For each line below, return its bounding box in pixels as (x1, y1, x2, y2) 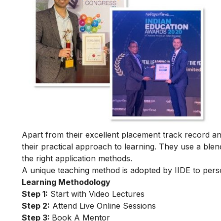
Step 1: (22, 188, 48, 199)
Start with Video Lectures (48, 188, 145, 199)
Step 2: (22, 200, 50, 211)
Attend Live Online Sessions (50, 200, 156, 211)
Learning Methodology (22, 177, 110, 187)
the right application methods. (22, 153, 132, 163)
